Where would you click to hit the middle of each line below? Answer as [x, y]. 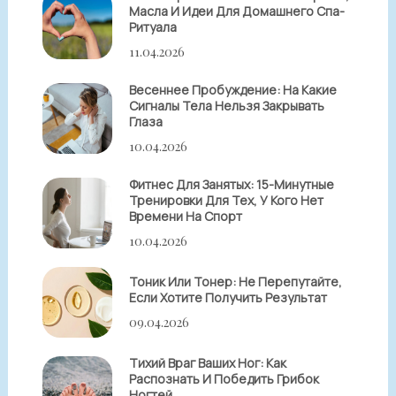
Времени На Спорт [186, 217]
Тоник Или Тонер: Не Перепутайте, [236, 282]
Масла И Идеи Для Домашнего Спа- [237, 11]
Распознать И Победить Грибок [225, 379]
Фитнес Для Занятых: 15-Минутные [232, 185]
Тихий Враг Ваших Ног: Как [208, 363]
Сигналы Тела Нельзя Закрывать [227, 106]
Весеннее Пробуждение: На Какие [233, 90]
